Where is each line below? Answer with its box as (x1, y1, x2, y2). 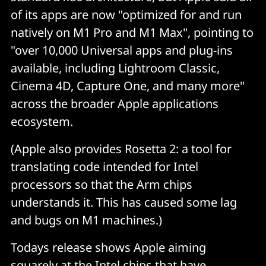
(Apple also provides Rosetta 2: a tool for (11, 141, 232, 157)
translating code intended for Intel (11, 159, 198, 175)
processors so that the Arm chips (11, 176, 192, 193)
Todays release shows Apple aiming (11, 239, 206, 256)
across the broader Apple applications (11, 96, 218, 112)
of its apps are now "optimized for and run (11, 7, 242, 23)
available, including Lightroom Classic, (11, 60, 220, 77)
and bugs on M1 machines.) (11, 212, 162, 229)
